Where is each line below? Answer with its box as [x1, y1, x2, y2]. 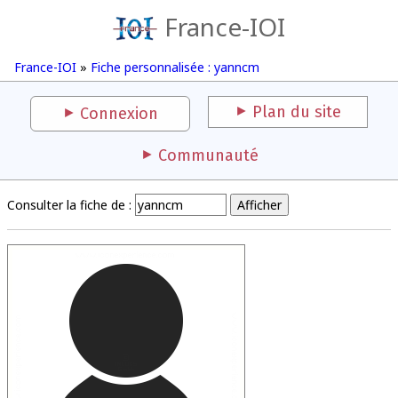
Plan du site [252, 102, 341, 122]
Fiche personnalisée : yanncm [91, 59, 259, 76]
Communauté [157, 146, 259, 165]
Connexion [80, 104, 158, 123]
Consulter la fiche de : [7, 196, 131, 213]
